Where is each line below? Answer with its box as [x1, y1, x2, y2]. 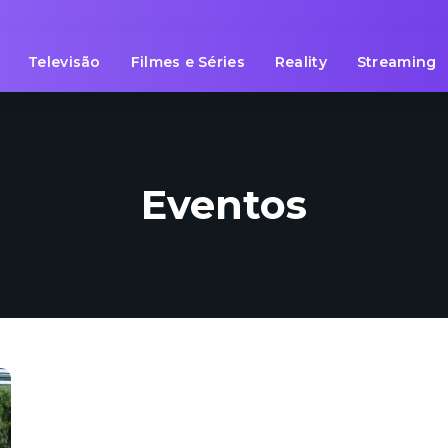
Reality [274, 53, 327, 71]
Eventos [141, 180, 307, 229]
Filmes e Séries [130, 53, 245, 71]
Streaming [356, 53, 437, 71]
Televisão [28, 53, 101, 71]
